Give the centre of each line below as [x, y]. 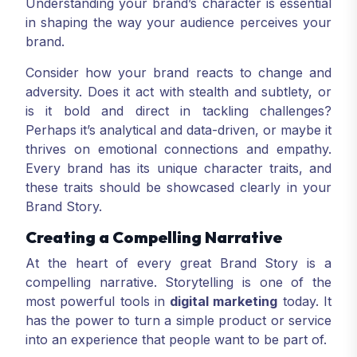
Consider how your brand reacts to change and [178, 73]
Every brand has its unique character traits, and [178, 168]
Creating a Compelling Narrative [154, 237]
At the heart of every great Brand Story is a [178, 263]
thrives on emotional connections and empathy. [178, 149]
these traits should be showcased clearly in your [178, 187]
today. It [305, 301]
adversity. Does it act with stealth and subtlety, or [178, 92]
